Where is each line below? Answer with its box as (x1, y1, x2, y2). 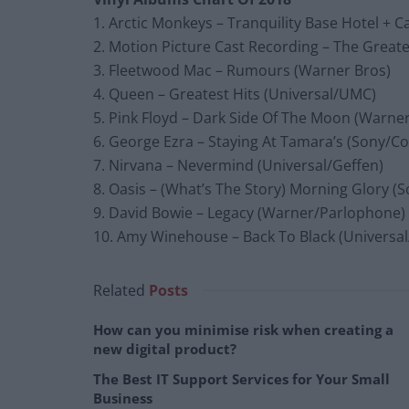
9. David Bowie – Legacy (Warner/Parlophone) (93, 203, 405, 224)
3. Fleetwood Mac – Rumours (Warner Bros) (93, 60, 391, 81)
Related (93, 280, 145, 301)
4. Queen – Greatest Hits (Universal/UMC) (93, 84, 376, 105)
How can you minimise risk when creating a (93, 320, 393, 340)
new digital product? (93, 340, 236, 359)
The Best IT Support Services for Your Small (93, 370, 390, 389)
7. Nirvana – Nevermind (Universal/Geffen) (93, 155, 383, 176)
